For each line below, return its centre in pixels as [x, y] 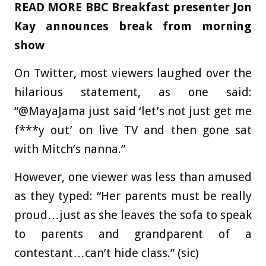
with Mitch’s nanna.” [70, 149]
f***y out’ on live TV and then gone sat [133, 130]
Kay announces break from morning [133, 26]
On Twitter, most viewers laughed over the [133, 73]
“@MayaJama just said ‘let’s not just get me [133, 111]
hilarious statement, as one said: [133, 92]
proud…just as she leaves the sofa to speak [133, 215]
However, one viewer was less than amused [133, 177]
